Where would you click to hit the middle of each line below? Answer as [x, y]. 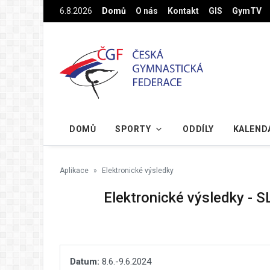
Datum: [85, 261]
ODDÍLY [198, 129]
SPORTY [133, 129]
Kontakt [183, 11]
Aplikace [74, 170]
